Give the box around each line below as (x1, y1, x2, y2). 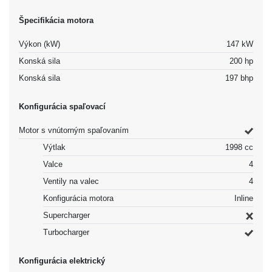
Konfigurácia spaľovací (19, 102, 106, 112)
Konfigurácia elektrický (19, 256, 105, 266)
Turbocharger (43, 228, 89, 237)
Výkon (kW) (19, 39, 60, 49)
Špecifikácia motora (19, 16, 93, 25)
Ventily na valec (43, 177, 99, 186)
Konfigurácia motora (43, 194, 114, 203)
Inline (234, 194, 253, 203)
